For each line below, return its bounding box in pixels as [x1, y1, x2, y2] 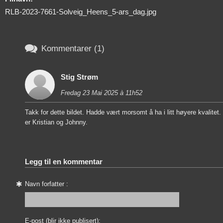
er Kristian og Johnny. [25, 118, 88, 126]
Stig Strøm [61, 72, 98, 81]
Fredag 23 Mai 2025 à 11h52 [61, 89, 142, 97]
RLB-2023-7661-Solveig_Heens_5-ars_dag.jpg [5, 7, 156, 16]
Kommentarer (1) [41, 44, 105, 54]
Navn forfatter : [25, 180, 68, 188]
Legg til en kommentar [25, 157, 103, 166]
